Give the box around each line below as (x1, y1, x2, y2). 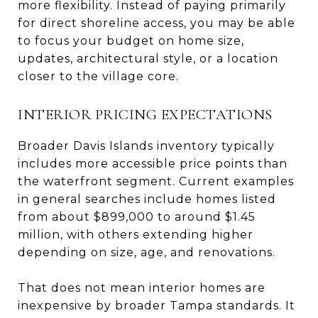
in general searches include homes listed (18, 192, 276, 206)
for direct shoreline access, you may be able (18, 16, 295, 30)
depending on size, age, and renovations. (18, 245, 275, 259)
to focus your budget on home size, (18, 33, 244, 48)
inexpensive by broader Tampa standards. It (18, 298, 295, 312)
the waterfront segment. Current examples (18, 174, 294, 188)
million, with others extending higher (18, 227, 253, 241)
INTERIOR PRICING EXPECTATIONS (18, 105, 273, 124)
